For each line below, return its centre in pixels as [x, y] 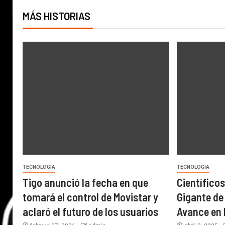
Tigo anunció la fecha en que [85, 182]
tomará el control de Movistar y [90, 197]
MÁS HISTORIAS [57, 16]
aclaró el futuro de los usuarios [90, 211]
